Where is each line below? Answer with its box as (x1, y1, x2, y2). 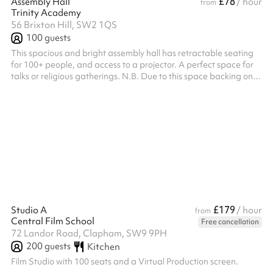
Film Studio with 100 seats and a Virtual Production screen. (11, 256, 238, 267)
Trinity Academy (11, 7, 81, 19)
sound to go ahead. (11, 94, 87, 105)
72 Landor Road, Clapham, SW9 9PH (11, 227, 167, 239)
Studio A (11, 204, 47, 216)
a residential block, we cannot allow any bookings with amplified (11, 82, 260, 93)
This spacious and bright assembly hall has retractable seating (11, 48, 253, 58)
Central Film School (11, 215, 94, 227)
